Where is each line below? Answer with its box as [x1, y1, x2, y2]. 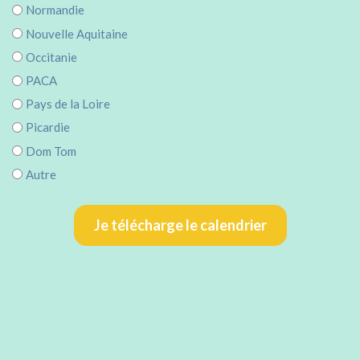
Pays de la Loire [25, 96, 110, 112]
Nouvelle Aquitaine [25, 26, 128, 41]
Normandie [25, 2, 84, 18]
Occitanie [25, 49, 77, 64]
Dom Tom [25, 143, 76, 158]
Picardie [25, 120, 70, 135]
